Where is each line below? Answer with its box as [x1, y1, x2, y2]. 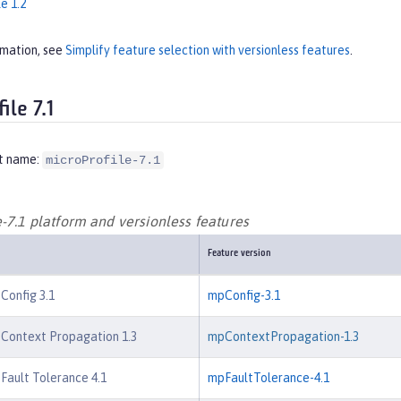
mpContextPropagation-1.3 [208, 328, 359, 344]
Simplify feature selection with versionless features [65, 42, 350, 57]
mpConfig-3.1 [208, 287, 280, 303]
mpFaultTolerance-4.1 [208, 370, 329, 385]
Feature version [208, 248, 271, 259]
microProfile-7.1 [46, 153, 160, 168]
